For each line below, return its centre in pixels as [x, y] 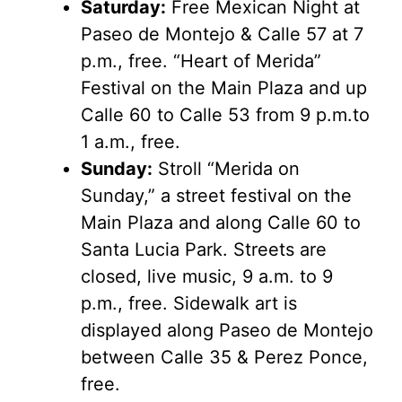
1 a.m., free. [131, 141]
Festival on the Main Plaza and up [224, 87]
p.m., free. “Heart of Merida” [201, 61]
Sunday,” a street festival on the [216, 195]
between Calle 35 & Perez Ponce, [224, 357]
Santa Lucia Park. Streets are [204, 249]
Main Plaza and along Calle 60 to [221, 222]
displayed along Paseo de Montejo [227, 330]
